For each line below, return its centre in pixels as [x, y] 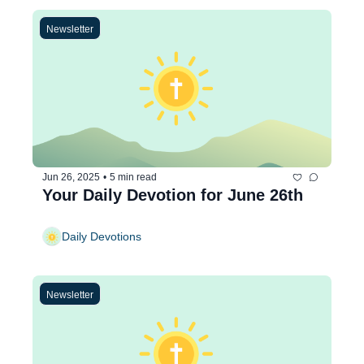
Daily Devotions [102, 237]
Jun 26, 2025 [71, 178]
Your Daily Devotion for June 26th [173, 195]
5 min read [133, 178]
